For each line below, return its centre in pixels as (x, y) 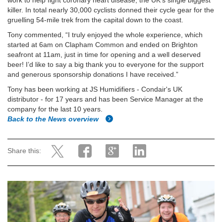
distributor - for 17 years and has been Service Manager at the (105, 99)
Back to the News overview (54, 119)
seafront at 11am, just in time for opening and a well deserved (104, 55)
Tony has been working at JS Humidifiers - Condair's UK (95, 89)
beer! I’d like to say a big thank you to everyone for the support (106, 64)
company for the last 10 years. (55, 109)
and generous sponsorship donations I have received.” (93, 74)
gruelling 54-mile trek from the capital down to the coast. (95, 20)
